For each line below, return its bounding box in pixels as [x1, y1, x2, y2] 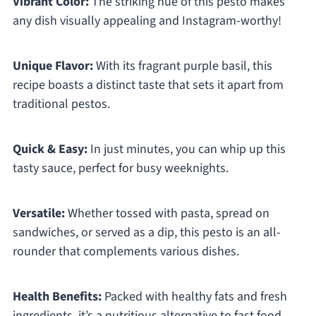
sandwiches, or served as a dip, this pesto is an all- [12, 224, 281, 242]
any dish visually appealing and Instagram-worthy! [12, 12, 281, 30]
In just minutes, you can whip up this [87, 140, 286, 159]
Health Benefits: [12, 288, 102, 306]
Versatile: [12, 205, 65, 223]
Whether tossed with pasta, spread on [64, 205, 269, 223]
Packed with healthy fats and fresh [101, 288, 287, 306]
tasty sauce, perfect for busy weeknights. [12, 159, 229, 178]
